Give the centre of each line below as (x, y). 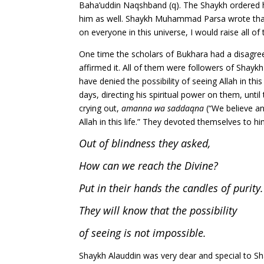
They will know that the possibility (158, 211)
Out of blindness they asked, (145, 143)
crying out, (100, 108)
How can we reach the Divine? (149, 166)
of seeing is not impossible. (143, 233)
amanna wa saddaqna (164, 108)
